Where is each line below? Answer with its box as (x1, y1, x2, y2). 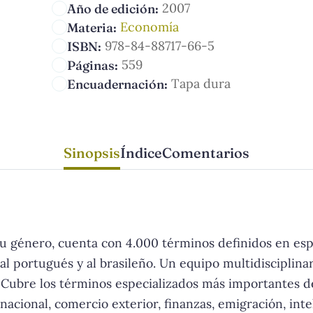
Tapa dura (170, 75, 231, 92)
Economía (119, 18, 179, 35)
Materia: (67, 19, 117, 36)
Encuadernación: (67, 75, 168, 92)
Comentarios (162, 143, 249, 161)
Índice (120, 143, 162, 161)
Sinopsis (64, 143, 120, 161)
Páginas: (67, 57, 118, 73)
